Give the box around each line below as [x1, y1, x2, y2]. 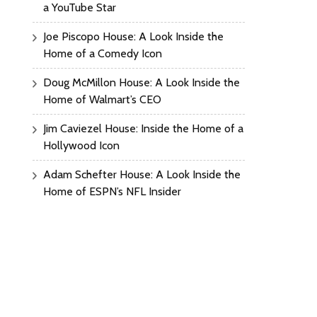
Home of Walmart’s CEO [43, 93, 161, 107]
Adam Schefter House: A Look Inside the [43, 168, 241, 182]
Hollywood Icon [43, 139, 120, 153]
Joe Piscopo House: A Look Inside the [43, 30, 224, 44]
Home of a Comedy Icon [43, 47, 162, 61]
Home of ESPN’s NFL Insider [43, 185, 181, 199]
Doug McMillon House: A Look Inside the [43, 76, 240, 90]
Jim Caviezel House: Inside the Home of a [43, 122, 243, 136]
